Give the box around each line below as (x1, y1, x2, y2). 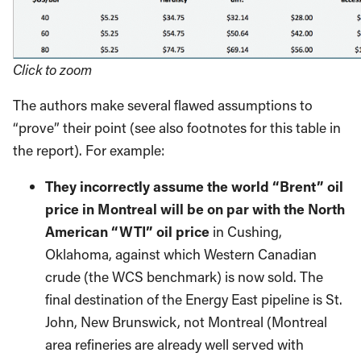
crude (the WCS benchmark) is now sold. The (45, 268, 323, 287)
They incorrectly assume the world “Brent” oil (45, 177, 343, 197)
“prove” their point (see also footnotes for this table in (13, 118, 341, 137)
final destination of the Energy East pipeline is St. (45, 290, 342, 309)
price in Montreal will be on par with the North (45, 200, 345, 219)
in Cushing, (210, 222, 282, 242)
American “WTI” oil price (45, 222, 210, 242)
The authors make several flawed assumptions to (13, 95, 313, 114)
